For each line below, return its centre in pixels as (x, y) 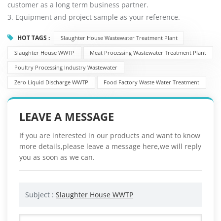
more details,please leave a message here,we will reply (110, 147)
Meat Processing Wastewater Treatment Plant (148, 53)
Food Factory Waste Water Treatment (152, 82)
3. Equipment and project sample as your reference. (94, 17)
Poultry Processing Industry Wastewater (66, 68)
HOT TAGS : (34, 38)
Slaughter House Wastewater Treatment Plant (119, 38)
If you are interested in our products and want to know (110, 136)
